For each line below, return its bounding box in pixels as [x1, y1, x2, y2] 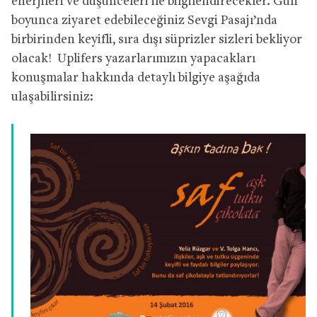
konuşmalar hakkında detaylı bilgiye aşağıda [11, 71, 260, 85]
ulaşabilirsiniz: [11, 90, 93, 104]
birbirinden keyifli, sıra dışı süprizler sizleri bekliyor [11, 33, 302, 47]
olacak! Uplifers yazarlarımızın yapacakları [11, 52, 255, 66]
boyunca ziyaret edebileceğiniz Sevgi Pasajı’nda [11, 13, 277, 28]
